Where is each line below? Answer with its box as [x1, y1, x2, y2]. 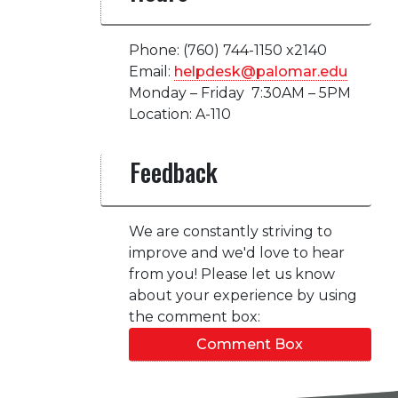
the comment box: [128, 308, 260, 325]
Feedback [129, 154, 218, 190]
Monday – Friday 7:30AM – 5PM [128, 84, 351, 101]
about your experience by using [128, 287, 357, 304]
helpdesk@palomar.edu [173, 63, 347, 80]
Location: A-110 [128, 106, 231, 123]
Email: [128, 63, 174, 80]
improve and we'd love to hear [128, 244, 345, 261]
